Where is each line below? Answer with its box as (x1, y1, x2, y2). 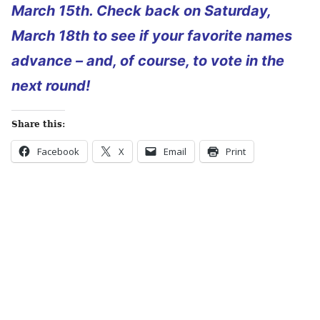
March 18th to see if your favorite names (11, 27, 292, 44)
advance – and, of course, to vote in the (11, 52, 284, 69)
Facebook (37, 145, 79, 158)
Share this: (11, 119, 65, 129)
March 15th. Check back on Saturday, (11, 2, 271, 19)
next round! (11, 77, 90, 94)
